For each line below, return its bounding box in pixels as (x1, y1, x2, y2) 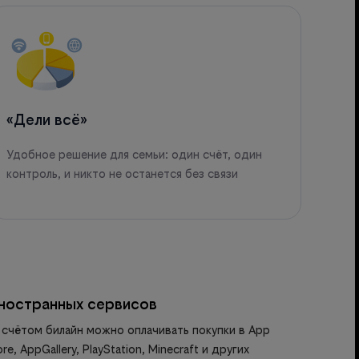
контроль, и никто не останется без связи (6, 166, 238, 180)
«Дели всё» (6, 111, 87, 128)
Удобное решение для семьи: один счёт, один (6, 147, 262, 161)
